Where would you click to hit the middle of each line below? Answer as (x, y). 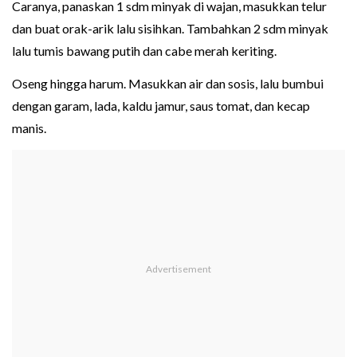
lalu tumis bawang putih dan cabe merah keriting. (144, 51)
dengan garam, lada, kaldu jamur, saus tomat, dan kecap (161, 106)
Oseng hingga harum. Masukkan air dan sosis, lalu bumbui (168, 84)
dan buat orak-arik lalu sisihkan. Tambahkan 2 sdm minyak (170, 29)
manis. (29, 128)
